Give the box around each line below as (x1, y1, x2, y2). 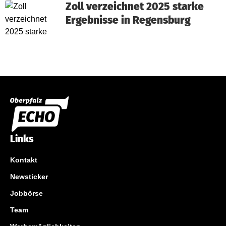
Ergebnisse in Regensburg (66, 14, 191, 27)
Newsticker (10, 173, 48, 181)
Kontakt (10, 156, 37, 164)
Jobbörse (10, 189, 43, 197)
